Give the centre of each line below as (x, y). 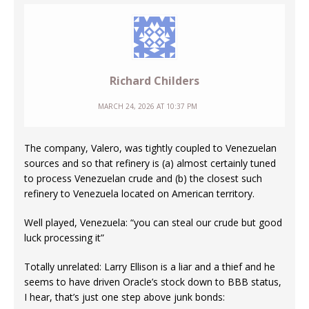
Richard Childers (154, 80)
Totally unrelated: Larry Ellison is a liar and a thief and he (150, 266)
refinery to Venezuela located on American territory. (139, 193)
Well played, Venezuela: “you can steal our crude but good (153, 222)
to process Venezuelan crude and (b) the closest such (143, 178)
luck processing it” (64, 237)
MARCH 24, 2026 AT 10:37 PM (148, 106)
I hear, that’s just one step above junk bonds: (124, 297)
